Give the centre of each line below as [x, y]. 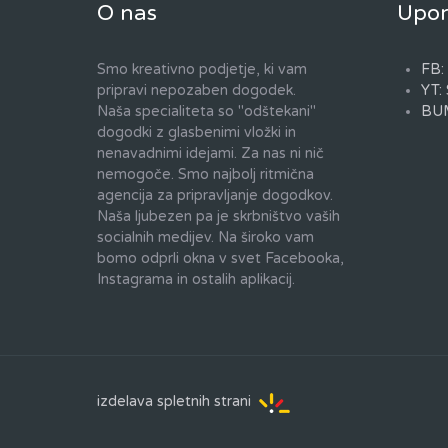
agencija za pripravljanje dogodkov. [215, 196]
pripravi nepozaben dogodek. [196, 91]
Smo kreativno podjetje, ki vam [202, 70]
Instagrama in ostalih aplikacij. [196, 280]
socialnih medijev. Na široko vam [205, 238]
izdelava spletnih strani [174, 402]
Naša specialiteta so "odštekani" [206, 112]
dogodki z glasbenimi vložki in [196, 133]
